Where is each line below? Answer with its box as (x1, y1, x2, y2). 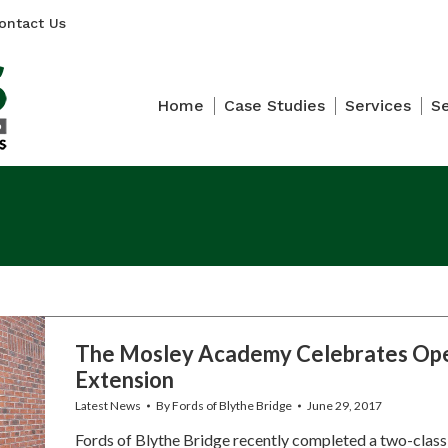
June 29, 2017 (306, 398, 382, 413)
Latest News (74, 398, 141, 413)
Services (345, 96, 411, 115)
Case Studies (224, 96, 325, 115)
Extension (74, 366, 174, 393)
